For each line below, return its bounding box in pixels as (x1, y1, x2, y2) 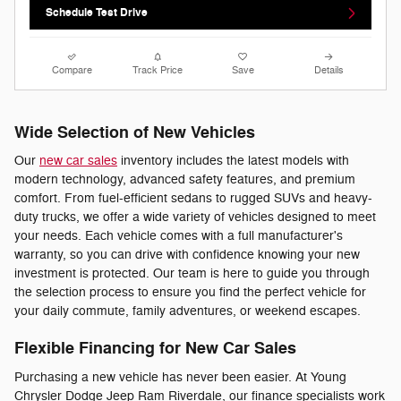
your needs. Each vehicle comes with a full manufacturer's (14, 228, 343, 244)
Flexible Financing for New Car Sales (14, 338, 296, 360)
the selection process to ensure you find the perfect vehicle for (14, 285, 366, 301)
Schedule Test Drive (46, 5, 149, 21)
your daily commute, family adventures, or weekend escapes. (14, 303, 361, 320)
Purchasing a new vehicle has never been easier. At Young (14, 369, 346, 385)
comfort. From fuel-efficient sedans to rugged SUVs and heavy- (14, 191, 372, 207)
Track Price (132, 64, 183, 76)
